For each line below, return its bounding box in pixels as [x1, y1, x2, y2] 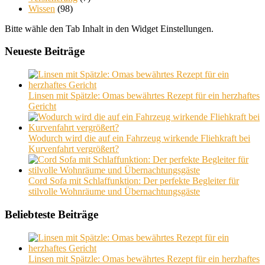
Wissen [28, 3, 55, 14]
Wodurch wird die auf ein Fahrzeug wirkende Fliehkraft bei [28, 133, 250, 144]
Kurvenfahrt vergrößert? [28, 144, 119, 154]
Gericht [28, 101, 56, 112]
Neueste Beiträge [5, 45, 85, 58]
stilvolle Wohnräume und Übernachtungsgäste [28, 186, 200, 197]
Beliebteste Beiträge [5, 208, 98, 221]
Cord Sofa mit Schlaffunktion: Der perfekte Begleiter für [28, 176, 239, 186]
